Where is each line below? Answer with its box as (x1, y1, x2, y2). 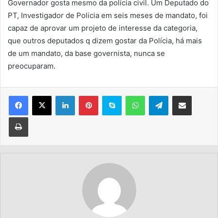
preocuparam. (8, 61, 55, 71)
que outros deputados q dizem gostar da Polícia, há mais (8, 36, 202, 45)
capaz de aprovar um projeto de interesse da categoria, (8, 23, 198, 33)
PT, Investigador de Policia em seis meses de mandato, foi (8, 10, 208, 20)
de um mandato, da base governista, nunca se (8, 48, 165, 58)
